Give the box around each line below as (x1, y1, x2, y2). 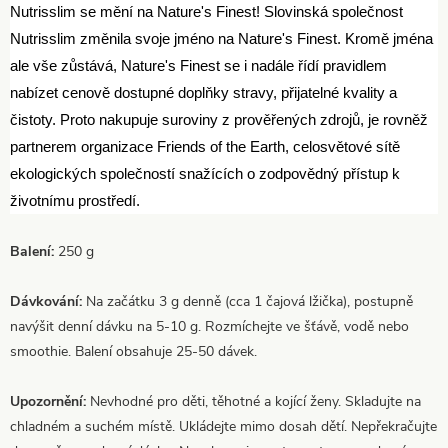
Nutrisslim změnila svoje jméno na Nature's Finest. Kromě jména (10, 29, 433, 47)
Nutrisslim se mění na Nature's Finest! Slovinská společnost (10, 2, 403, 20)
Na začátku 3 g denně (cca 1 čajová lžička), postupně (86, 291, 413, 311)
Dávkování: (10, 291, 86, 311)
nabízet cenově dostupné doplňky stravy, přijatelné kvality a (10, 83, 397, 101)
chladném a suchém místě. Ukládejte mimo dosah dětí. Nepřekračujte (10, 416, 437, 436)
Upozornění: (10, 391, 90, 411)
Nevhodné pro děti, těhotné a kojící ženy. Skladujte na (90, 391, 421, 411)
